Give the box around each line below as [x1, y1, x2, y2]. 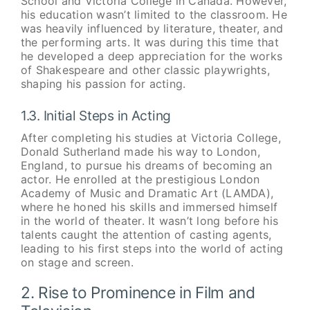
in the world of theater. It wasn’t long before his [20, 214, 278, 228]
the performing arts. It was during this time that [20, 35, 279, 49]
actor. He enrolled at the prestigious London [20, 172, 260, 187]
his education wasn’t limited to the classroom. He [20, 7, 287, 21]
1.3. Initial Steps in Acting [20, 107, 171, 124]
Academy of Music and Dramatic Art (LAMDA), [20, 186, 274, 201]
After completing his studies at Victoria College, [20, 131, 281, 145]
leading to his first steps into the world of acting [20, 241, 284, 256]
